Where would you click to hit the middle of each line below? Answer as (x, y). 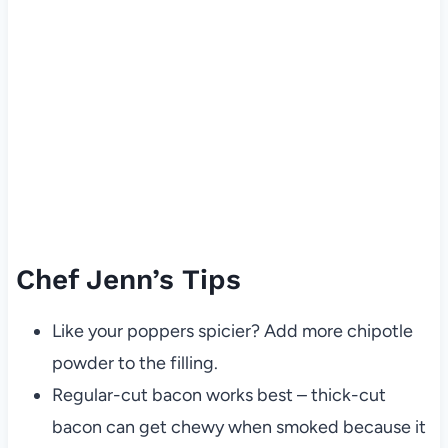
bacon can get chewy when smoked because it (238, 426)
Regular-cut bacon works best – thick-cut (218, 394)
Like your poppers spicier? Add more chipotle (232, 330)
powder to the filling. (134, 362)
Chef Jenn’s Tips (128, 279)
